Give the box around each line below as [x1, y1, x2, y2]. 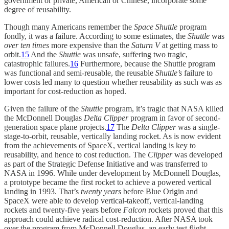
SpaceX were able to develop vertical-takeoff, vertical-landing [4, 196, 203, 205]
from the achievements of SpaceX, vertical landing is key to [4, 141, 196, 150]
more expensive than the [51, 40, 131, 50]
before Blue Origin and [121, 187, 198, 196]
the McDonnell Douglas [4, 113, 84, 122]
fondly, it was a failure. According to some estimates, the [4, 31, 188, 40]
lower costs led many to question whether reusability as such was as [4, 77, 222, 86]
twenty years [81, 187, 121, 196]
